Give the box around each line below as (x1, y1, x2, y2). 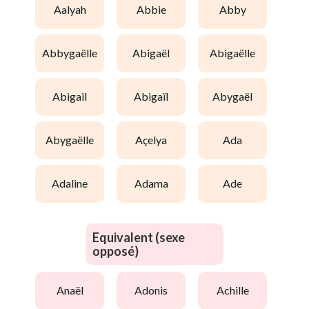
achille (223, 283, 249, 297)
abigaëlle (217, 46, 255, 60)
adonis (142, 283, 168, 297)
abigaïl (141, 90, 168, 103)
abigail (60, 90, 87, 103)
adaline (59, 177, 88, 190)
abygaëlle (53, 133, 94, 147)
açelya (143, 133, 167, 147)
